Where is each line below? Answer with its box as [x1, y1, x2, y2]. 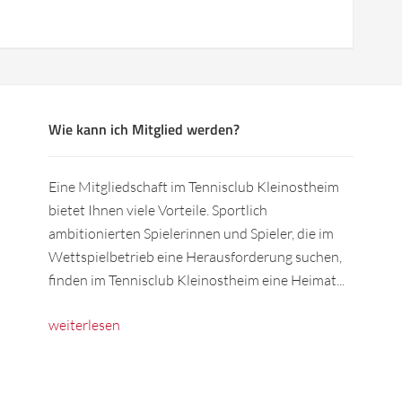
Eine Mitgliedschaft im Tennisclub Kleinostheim [48, 178, 339, 196]
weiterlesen [48, 316, 120, 334]
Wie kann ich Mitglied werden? [48, 118, 240, 140]
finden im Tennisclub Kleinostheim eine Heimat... [48, 271, 345, 289]
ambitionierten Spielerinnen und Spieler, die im [48, 224, 334, 242]
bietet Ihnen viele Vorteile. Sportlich [48, 201, 267, 219]
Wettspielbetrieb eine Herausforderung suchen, [48, 248, 342, 266]
